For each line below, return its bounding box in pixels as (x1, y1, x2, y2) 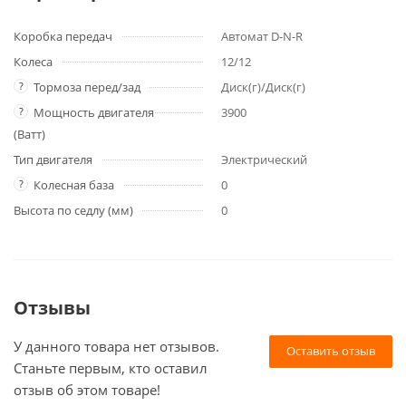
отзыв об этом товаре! (14, 381, 160, 399)
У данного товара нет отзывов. (14, 337, 219, 355)
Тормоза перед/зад (34, 79, 140, 95)
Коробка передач (14, 28, 112, 44)
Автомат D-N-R (221, 28, 303, 44)
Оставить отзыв (286, 343, 375, 359)
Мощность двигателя (34, 104, 154, 121)
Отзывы (14, 295, 91, 320)
